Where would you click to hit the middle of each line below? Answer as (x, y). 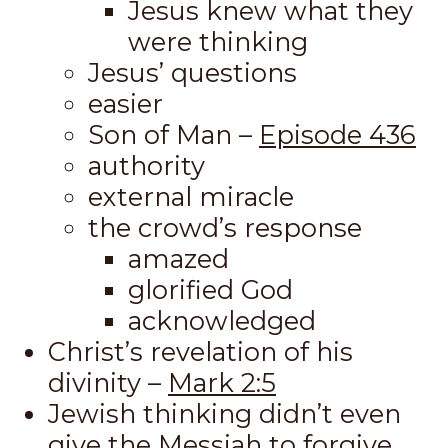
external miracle (191, 197)
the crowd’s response (225, 228)
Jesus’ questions (192, 73)
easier (125, 104)
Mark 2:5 (222, 383)
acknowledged (222, 321)
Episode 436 (337, 135)
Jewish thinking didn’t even (224, 414)
